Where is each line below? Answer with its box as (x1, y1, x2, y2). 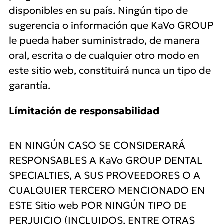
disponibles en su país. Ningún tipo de (9, 4, 188, 17)
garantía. (9, 79, 50, 92)
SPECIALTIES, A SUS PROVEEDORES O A (9, 169, 200, 182)
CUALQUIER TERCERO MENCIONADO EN (9, 184, 205, 197)
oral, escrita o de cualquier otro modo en (9, 49, 199, 62)
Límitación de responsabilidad (9, 104, 159, 117)
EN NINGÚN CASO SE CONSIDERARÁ (9, 139, 185, 152)
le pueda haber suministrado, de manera (9, 34, 200, 47)
